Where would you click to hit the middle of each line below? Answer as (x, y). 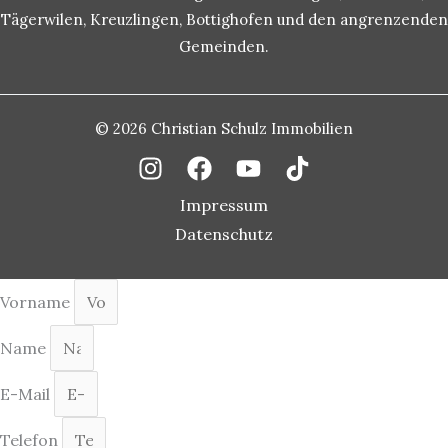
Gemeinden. (224, 46)
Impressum (224, 205)
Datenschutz (224, 234)
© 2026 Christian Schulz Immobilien (224, 128)
